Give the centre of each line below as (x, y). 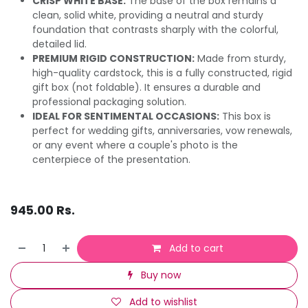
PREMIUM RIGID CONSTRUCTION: (113, 58)
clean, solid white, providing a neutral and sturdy (148, 15)
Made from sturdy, (240, 58)
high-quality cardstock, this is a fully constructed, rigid (162, 73)
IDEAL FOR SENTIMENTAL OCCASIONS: (126, 116)
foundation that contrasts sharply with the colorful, (155, 29)
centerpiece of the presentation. (111, 159)
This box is (245, 116)
